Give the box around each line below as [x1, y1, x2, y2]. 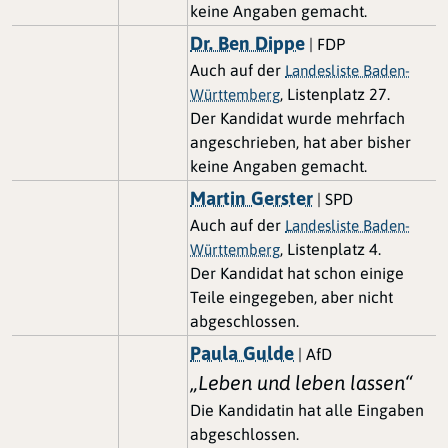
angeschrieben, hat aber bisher [190, 132, 411, 151]
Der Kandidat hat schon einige [190, 263, 404, 282]
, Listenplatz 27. [280, 84, 390, 103]
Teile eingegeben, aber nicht [190, 287, 393, 306]
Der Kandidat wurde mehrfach [190, 108, 405, 127]
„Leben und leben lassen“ [190, 370, 413, 394]
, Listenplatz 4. [280, 239, 381, 258]
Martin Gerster [190, 186, 313, 209]
